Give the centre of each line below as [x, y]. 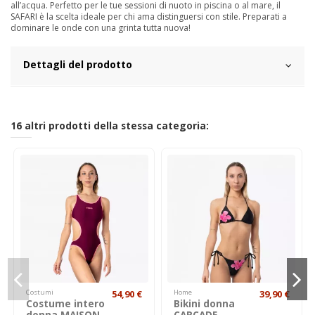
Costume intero [66, 303]
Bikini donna [204, 303]
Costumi [40, 292]
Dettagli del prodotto [78, 64]
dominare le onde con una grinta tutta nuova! [101, 28]
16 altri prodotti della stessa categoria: [110, 126]
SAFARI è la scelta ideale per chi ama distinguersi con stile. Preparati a [149, 17]
